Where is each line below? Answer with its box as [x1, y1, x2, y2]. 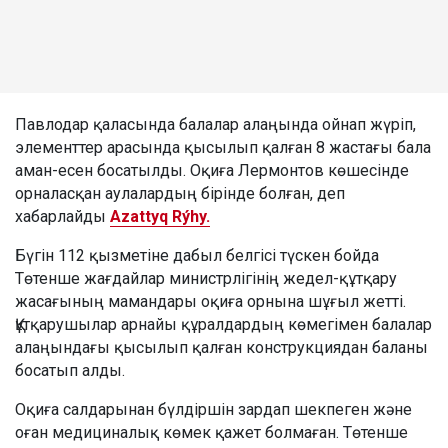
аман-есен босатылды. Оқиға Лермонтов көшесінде [15, 160, 409, 180]
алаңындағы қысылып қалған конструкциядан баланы [15, 337, 428, 357]
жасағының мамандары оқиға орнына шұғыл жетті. [15, 291, 406, 311]
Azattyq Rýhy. [110, 206, 210, 226]
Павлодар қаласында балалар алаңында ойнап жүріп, [15, 114, 416, 134]
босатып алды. [15, 360, 125, 380]
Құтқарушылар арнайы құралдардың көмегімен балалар [15, 314, 432, 334]
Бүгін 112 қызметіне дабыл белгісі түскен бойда [15, 245, 379, 265]
